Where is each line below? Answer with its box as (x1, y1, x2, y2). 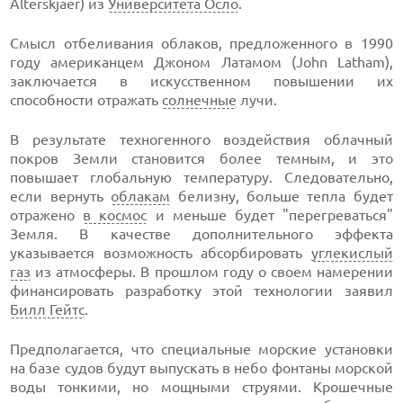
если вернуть (10, 188, 112, 204)
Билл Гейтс (10, 301, 85, 318)
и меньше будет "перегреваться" (147, 207, 393, 223)
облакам (111, 188, 171, 204)
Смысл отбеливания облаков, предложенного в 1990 (10, 35, 393, 51)
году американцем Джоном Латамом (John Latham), (10, 54, 393, 70)
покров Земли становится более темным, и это (10, 150, 393, 166)
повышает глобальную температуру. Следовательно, (10, 169, 393, 185)
